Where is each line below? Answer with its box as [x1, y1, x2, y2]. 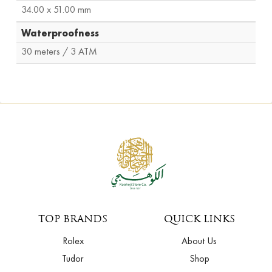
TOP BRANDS [38, 215, 107, 225]
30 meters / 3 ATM [21, 44, 97, 58]
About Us [182, 234, 217, 248]
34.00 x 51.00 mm [21, 2, 91, 16]
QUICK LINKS [163, 215, 235, 225]
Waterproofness [21, 26, 99, 39]
